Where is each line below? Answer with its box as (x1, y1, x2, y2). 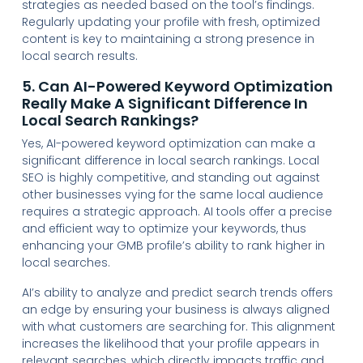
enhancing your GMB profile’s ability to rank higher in (21, 237, 325, 254)
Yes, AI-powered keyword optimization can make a (21, 135, 315, 152)
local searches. (21, 254, 110, 271)
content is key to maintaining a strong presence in (21, 30, 314, 47)
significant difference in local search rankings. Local (21, 152, 319, 169)
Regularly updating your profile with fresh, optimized (21, 13, 320, 30)
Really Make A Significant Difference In (21, 92, 308, 113)
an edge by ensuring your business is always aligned (21, 301, 330, 318)
